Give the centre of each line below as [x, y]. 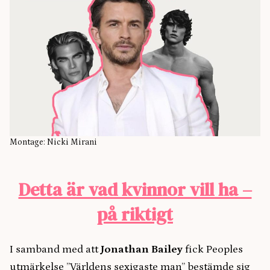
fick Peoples [213, 249]
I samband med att [55, 249]
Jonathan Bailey [142, 249]
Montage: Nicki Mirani [53, 142]
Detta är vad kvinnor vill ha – [135, 189]
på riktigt [135, 214]
